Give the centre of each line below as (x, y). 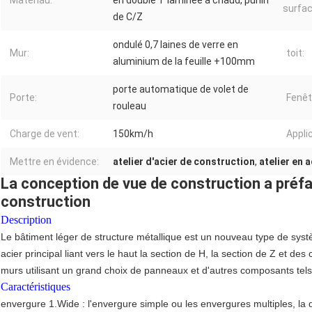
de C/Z (128, 17)
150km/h (133, 134)
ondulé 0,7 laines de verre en (175, 45)
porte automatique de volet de (181, 89)
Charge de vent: (45, 134)
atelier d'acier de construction (184, 162)
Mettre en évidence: (54, 162)
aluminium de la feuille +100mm (184, 62)
